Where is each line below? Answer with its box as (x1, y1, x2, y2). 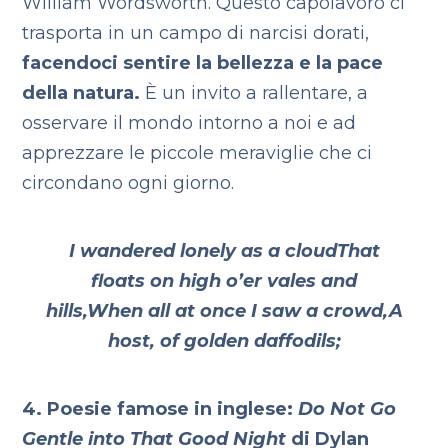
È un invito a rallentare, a (145, 82, 369, 104)
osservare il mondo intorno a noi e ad (22, 112, 357, 134)
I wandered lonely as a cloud (68, 240, 337, 262)
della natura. (22, 82, 146, 104)
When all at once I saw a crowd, (86, 300, 389, 322)
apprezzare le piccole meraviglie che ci (22, 142, 373, 164)
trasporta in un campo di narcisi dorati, (22, 22, 370, 44)
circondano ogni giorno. (22, 172, 235, 194)
